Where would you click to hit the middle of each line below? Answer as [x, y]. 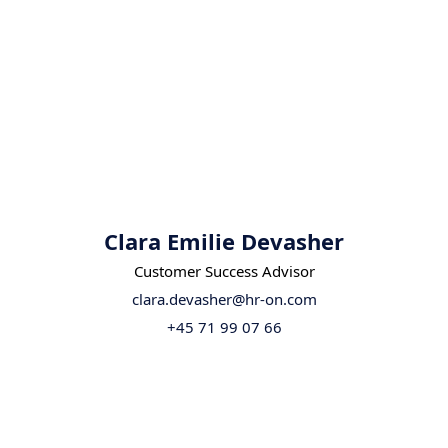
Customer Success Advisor [224, 271]
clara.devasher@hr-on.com [224, 299]
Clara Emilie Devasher [224, 241]
